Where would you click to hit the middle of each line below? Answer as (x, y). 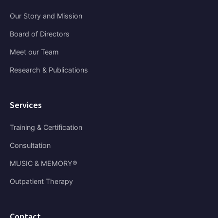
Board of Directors (40, 34)
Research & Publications (49, 70)
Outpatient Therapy (41, 182)
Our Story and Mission (46, 16)
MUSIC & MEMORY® (44, 163)
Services (26, 105)
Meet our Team (34, 52)
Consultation (30, 145)
